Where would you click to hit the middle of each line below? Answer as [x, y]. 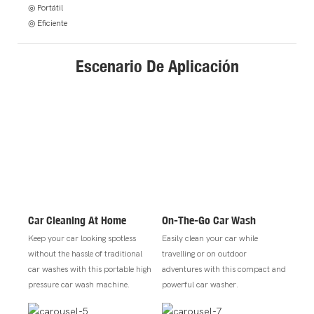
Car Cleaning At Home [77, 220]
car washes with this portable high [90, 269]
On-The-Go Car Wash [209, 220]
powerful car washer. [200, 284]
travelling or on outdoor [204, 253]
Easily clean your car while [210, 238]
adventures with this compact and [224, 269]
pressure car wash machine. [79, 284]
